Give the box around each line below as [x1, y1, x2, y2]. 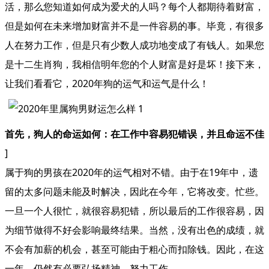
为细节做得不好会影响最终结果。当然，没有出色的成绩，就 [5, 223, 264, 237]
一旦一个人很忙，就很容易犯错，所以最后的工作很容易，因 [5, 204, 264, 217]
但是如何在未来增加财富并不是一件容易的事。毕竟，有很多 [5, 19, 264, 32]
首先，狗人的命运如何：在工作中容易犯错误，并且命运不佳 [5, 127, 264, 141]
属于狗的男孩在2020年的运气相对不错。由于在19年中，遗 [5, 166, 258, 179]
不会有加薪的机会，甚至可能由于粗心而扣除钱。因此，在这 [5, 243, 264, 256]
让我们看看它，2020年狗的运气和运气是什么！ [5, 77, 209, 90]
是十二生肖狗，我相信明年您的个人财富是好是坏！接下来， [5, 58, 264, 71]
